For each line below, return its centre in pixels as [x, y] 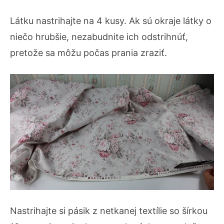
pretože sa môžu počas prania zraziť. [88, 53]
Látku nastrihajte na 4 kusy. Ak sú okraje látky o [111, 21]
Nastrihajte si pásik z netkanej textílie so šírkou [109, 210]
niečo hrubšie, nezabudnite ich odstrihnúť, [99, 37]
